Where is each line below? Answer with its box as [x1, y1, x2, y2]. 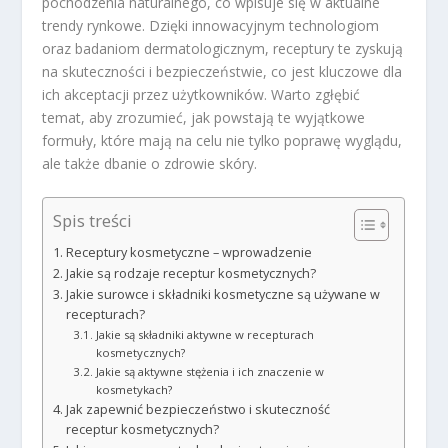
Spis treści [53, 209, 133, 233]
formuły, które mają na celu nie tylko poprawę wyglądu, [42, 130, 403, 150]
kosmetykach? [95, 381, 172, 397]
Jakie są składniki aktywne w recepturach [95, 326, 314, 342]
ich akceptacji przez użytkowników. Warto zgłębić [42, 84, 361, 104]
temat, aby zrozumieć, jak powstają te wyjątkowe [42, 107, 366, 127]
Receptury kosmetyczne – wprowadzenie [65, 243, 312, 261]
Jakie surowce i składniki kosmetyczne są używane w [65, 285, 380, 303]
